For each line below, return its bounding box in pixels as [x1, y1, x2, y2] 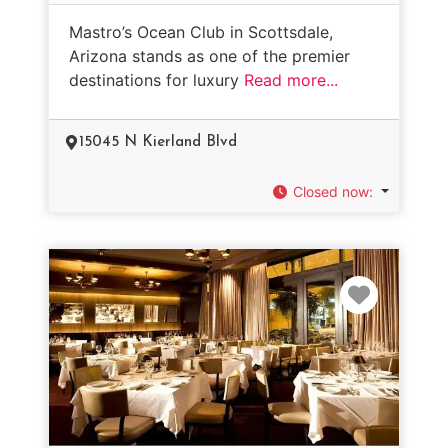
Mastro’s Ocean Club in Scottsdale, [69, 22, 333, 42]
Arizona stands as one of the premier [69, 46, 350, 66]
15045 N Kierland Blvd [79, 135, 237, 150]
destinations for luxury [69, 70, 244, 90]
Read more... [244, 70, 338, 90]
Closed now [293, 183, 370, 200]
